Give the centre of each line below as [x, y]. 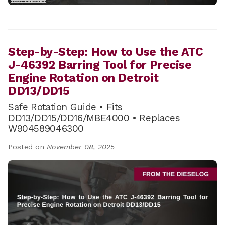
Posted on [27, 147]
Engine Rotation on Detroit [84, 78]
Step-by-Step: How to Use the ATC [106, 52]
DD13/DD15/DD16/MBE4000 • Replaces [94, 118]
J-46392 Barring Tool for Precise [100, 65]
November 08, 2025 [81, 147]
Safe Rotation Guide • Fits [66, 107]
